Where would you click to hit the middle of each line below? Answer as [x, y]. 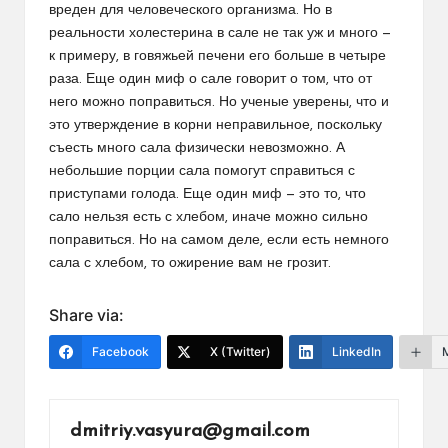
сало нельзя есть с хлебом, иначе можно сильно [208, 217]
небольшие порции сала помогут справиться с [202, 171]
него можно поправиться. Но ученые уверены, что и [219, 102]
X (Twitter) [240, 351]
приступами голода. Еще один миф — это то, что [207, 194]
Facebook [120, 351]
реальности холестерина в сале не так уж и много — [220, 33]
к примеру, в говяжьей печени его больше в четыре [217, 56]
